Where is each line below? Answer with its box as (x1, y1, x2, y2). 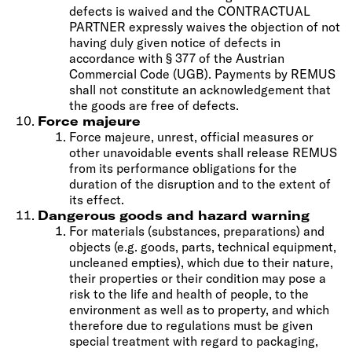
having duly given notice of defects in (69, 34, 280, 50)
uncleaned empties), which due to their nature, (69, 254, 333, 270)
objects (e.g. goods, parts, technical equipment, (69, 238, 336, 255)
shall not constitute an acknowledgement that (69, 81, 331, 97)
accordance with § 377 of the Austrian (69, 49, 284, 66)
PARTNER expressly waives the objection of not (69, 18, 340, 35)
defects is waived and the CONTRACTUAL (69, 2, 310, 19)
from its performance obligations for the (69, 159, 297, 176)
